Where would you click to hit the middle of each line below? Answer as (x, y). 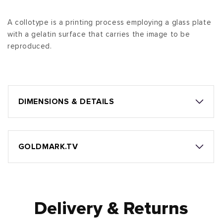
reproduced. (30, 47)
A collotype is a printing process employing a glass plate (110, 23)
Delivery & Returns (111, 209)
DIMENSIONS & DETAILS (66, 102)
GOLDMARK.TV (48, 147)
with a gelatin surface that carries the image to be (99, 35)
